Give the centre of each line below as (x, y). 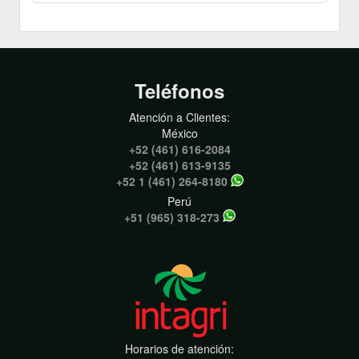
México (179, 133)
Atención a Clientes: (179, 117)
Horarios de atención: (179, 349)
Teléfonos (179, 91)
